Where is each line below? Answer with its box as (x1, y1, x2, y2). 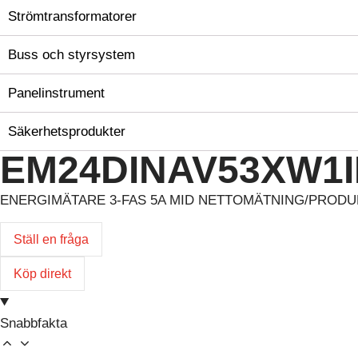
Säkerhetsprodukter (8, 124, 125, 139)
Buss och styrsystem (8, 47, 135, 62)
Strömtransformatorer (8, 9, 137, 24)
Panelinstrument (8, 86, 105, 101)
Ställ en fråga (14, 233, 89, 247)
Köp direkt (14, 267, 71, 281)
